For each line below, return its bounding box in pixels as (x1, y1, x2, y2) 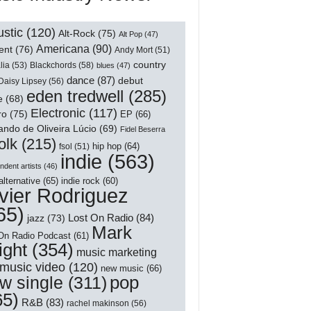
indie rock (60, 175, 100, 185)
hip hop (92, 140, 121, 151)
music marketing (76, 245, 157, 258)
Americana (35, 42, 90, 54)
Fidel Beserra (119, 124, 165, 133)
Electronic (30, 106, 85, 119)
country (133, 59, 166, 69)
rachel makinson (66, 298, 129, 308)
